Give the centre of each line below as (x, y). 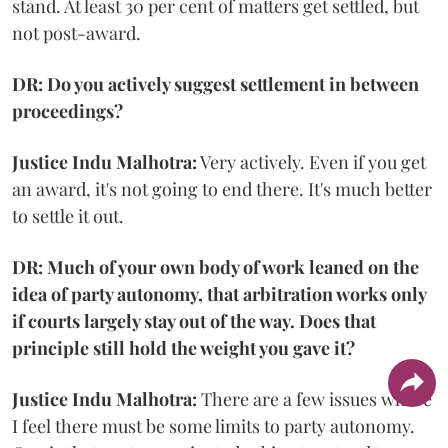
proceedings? (67, 110)
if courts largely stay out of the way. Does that (194, 320)
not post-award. (76, 32)
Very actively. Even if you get (311, 161)
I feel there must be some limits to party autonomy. (213, 425)
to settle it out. (68, 215)
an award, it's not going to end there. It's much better (222, 188)
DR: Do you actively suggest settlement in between (215, 83)
